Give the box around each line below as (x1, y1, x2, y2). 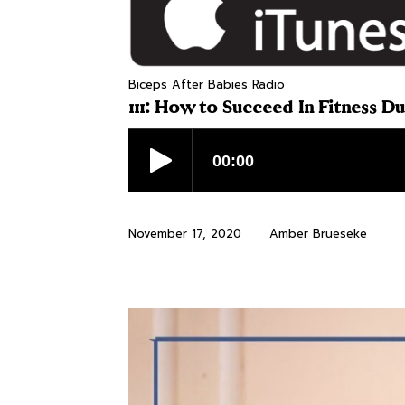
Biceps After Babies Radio (128, 76, 285, 94)
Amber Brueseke (269, 225, 367, 243)
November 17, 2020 (128, 225, 241, 243)
